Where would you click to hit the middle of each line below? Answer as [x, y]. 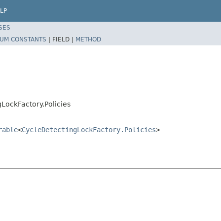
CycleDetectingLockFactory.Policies [89, 129]
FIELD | [64, 39]
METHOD [88, 39]
